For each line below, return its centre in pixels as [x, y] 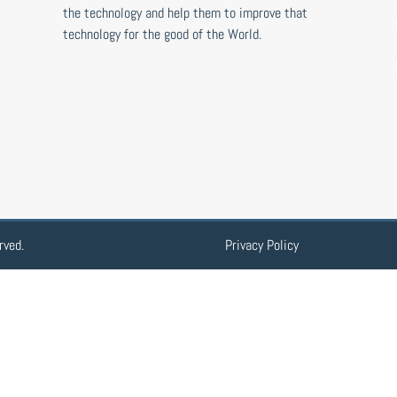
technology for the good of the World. [162, 34]
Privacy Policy [261, 245]
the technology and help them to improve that [185, 12]
